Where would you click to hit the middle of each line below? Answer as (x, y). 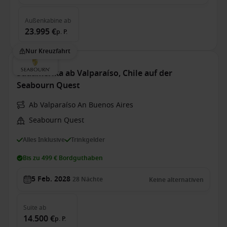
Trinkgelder (88, 140)
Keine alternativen (176, 180)
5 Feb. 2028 (51, 179)
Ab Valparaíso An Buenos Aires (81, 105)
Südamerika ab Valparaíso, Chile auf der (94, 73)
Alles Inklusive (44, 140)
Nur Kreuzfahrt (48, 51)
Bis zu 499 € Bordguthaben (63, 158)
